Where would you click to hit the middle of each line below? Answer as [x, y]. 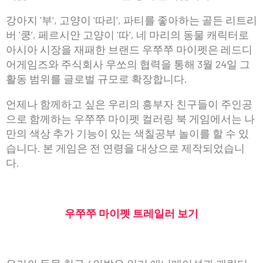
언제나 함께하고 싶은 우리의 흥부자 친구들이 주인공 [129, 104]
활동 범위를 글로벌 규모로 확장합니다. [97, 79]
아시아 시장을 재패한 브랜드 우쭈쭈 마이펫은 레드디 [129, 50]
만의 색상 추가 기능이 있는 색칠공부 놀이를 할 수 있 [127, 134]
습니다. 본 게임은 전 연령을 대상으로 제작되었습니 [125, 148]
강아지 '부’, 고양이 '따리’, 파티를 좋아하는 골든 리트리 [131, 20]
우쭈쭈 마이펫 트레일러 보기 [131, 213]
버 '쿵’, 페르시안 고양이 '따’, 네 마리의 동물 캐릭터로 [127, 35]
